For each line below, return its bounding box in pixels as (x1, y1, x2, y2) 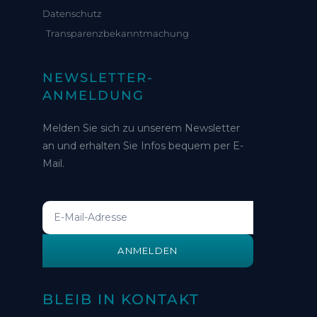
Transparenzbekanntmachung (46, 27, 189, 39)
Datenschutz (42, 7, 102, 19)
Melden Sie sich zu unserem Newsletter (42, 121, 240, 134)
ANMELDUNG (42, 87, 144, 103)
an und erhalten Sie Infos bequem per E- (42, 139, 243, 152)
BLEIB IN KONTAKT (42, 290, 200, 308)
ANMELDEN (117, 244, 178, 256)
